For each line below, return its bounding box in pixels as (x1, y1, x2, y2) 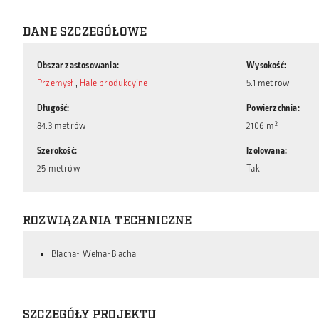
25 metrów (37, 162, 80, 175)
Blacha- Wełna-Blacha (51, 248, 136, 261)
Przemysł (37, 77, 73, 90)
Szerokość (37, 145, 75, 157)
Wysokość (246, 59, 284, 72)
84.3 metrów (37, 120, 86, 132)
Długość (37, 102, 68, 115)
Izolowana (246, 145, 286, 157)
